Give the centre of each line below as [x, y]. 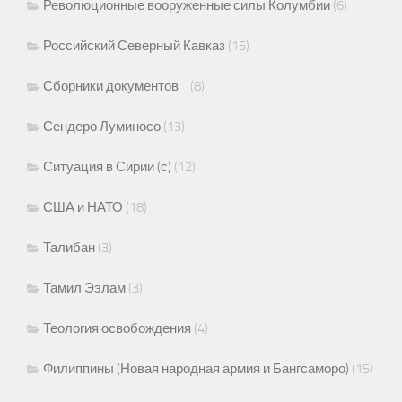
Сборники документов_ [115, 86]
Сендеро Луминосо [102, 126]
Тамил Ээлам [84, 288]
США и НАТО [83, 207]
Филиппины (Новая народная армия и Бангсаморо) [196, 368]
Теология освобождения [117, 328]
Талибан [69, 247]
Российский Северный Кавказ [134, 45]
